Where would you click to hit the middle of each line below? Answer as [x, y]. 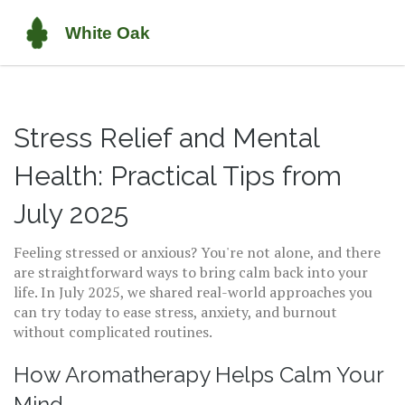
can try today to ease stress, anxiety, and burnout [175, 312]
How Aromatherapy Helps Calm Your [198, 375]
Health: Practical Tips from [178, 176]
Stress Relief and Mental [166, 138]
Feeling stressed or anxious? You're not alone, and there [197, 252]
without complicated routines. [113, 332]
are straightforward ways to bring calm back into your [191, 272]
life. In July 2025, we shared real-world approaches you [193, 292]
